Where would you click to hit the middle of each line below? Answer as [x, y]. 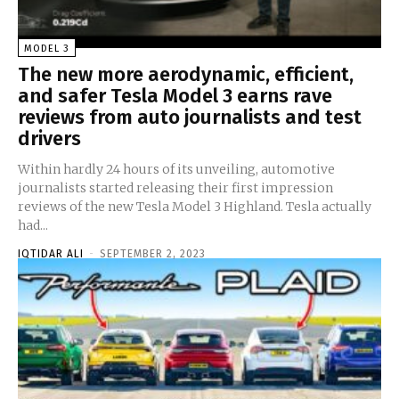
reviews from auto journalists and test [190, 117]
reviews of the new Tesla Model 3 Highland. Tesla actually [152, 206]
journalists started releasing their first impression [175, 187]
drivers [49, 138]
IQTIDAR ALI [51, 253]
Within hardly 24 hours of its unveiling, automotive [176, 169]
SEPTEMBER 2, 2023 [153, 253]
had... [33, 225]
